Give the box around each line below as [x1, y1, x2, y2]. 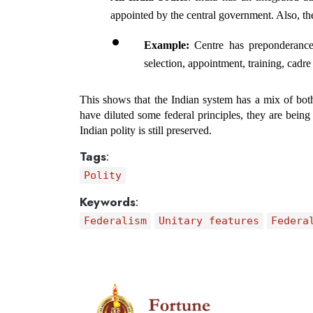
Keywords [80, 193, 136, 210]
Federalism [83, 214, 147, 227]
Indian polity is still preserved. [80, 124, 212, 136]
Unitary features [158, 214, 259, 227]
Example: [144, 38, 189, 51]
